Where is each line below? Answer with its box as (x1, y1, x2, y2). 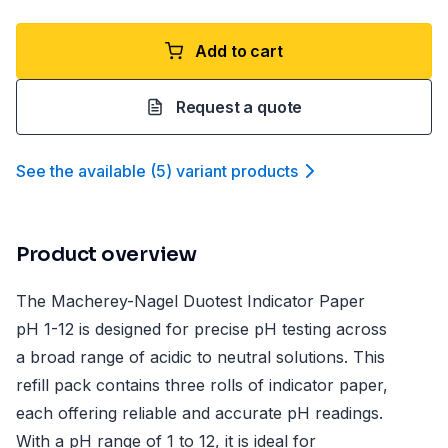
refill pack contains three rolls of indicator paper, (16, 375, 388, 395)
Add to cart (195, 41, 283, 61)
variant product (176, 161, 290, 181)
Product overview (16, 242, 197, 267)
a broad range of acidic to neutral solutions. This (16, 347, 385, 367)
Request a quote (175, 97, 303, 117)
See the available (16, 161, 146, 181)
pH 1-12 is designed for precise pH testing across (16, 319, 387, 339)
